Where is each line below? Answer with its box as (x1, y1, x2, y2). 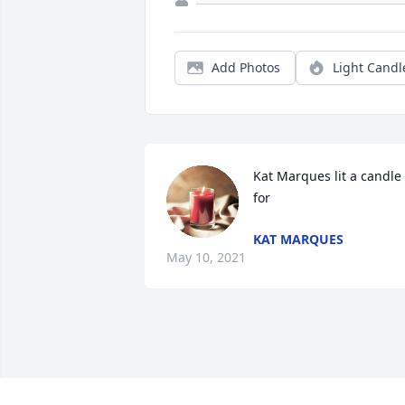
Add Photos (212, 59, 280, 77)
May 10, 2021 (166, 249, 246, 267)
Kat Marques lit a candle (253, 167, 401, 185)
